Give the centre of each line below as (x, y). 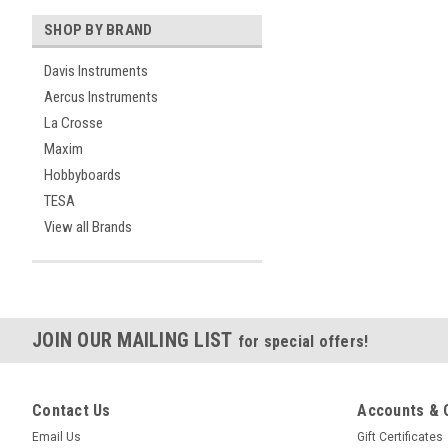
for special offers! (303, 341)
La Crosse (73, 123)
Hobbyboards (82, 175)
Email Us (56, 437)
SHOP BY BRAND (98, 30)
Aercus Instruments (101, 97)
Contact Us (71, 410)
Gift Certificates (400, 437)
